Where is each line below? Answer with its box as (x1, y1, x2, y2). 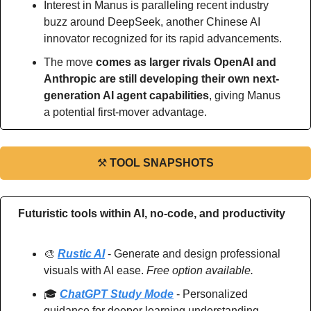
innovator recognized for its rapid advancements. (44, 32, 282, 44)
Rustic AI (58, 247, 105, 260)
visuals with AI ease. (44, 264, 146, 276)
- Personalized (174, 287, 248, 300)
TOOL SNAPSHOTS (110, 156, 214, 169)
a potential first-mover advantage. (44, 106, 207, 118)
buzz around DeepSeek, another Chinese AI (44, 15, 260, 28)
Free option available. (146, 264, 253, 276)
